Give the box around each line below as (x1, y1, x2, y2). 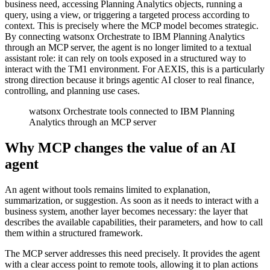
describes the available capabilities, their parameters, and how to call (5, 217, 263, 228)
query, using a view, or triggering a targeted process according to (5, 10, 250, 20)
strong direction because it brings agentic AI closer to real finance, (5, 75, 254, 86)
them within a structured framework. (5, 228, 143, 239)
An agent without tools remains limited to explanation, (5, 184, 210, 195)
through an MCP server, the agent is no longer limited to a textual (5, 42, 251, 53)
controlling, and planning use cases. (5, 86, 140, 96)
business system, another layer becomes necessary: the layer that (5, 206, 248, 217)
